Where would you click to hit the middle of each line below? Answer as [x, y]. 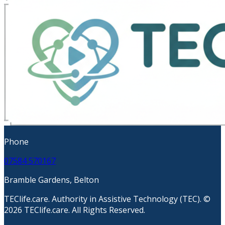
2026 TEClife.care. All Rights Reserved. [75, 210]
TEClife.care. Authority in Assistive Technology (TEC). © [107, 199]
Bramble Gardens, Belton [51, 180]
